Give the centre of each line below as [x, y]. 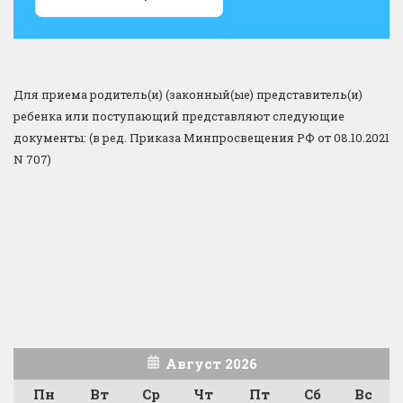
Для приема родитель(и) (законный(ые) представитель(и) [188, 94]
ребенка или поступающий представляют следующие [179, 116]
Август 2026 [211, 363]
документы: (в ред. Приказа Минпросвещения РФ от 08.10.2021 [201, 137]
